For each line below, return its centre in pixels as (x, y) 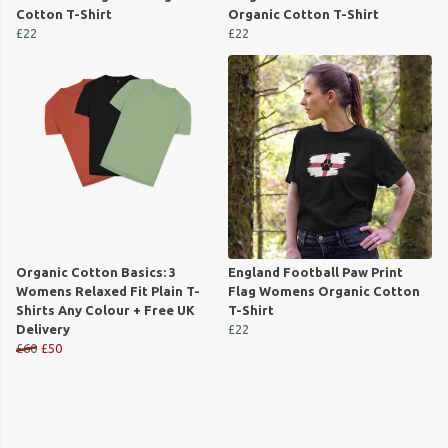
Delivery (43, 329)
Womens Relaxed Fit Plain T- (108, 291)
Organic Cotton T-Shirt (303, 14)
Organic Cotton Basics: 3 (96, 272)
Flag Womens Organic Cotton (324, 291)
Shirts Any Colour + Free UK (105, 310)
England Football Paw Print (315, 272)
